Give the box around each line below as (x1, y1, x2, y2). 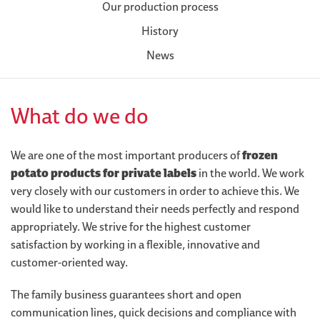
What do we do (11, 101, 149, 131)
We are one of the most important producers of (11, 147, 242, 163)
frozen (242, 147, 278, 163)
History (141, 23, 179, 39)
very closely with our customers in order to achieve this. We (11, 183, 299, 199)
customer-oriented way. (11, 254, 128, 270)
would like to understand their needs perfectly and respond (11, 201, 299, 216)
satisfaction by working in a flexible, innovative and (11, 236, 260, 252)
